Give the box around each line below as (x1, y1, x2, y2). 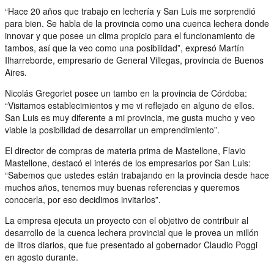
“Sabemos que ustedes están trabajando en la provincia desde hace (5, 168, 269, 181)
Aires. (5, 65, 27, 78)
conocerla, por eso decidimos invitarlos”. (5, 193, 161, 206)
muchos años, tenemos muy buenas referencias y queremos (5, 180, 240, 193)
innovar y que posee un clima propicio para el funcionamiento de (5, 29, 255, 42)
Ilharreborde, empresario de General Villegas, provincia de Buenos (5, 53, 264, 66)
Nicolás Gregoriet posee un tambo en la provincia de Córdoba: (5, 86, 247, 99)
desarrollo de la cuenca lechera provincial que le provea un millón (5, 226, 259, 239)
